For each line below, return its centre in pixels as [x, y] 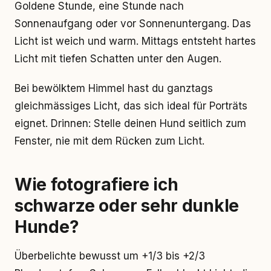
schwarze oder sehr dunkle [127, 206]
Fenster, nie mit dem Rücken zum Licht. [109, 141]
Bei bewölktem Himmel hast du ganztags [114, 88]
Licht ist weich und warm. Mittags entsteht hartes [135, 41]
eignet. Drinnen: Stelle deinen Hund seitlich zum [130, 123]
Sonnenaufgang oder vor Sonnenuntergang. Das [133, 24]
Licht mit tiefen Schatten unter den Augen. [118, 59]
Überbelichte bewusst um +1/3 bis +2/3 [110, 256]
